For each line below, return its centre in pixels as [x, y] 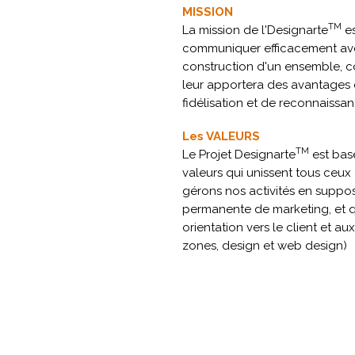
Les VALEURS [221, 136]
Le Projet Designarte [239, 155]
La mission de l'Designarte [255, 30]
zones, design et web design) [265, 246]
